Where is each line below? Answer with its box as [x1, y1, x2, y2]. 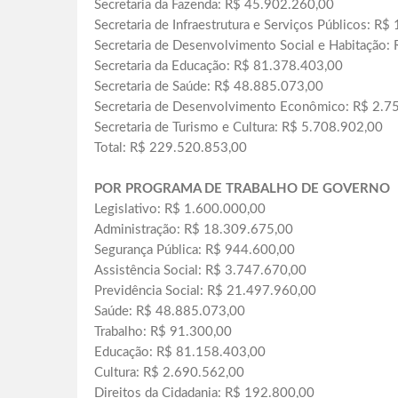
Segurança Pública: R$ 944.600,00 [94, 243, 295, 258]
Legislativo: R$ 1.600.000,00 [94, 203, 266, 217]
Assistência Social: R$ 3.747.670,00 [94, 264, 306, 278]
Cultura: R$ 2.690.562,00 [94, 366, 244, 380]
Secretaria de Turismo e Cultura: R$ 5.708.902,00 [94, 121, 383, 135]
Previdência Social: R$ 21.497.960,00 [94, 284, 316, 298]
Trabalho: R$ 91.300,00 [94, 325, 232, 339]
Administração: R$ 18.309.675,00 [94, 223, 293, 237]
